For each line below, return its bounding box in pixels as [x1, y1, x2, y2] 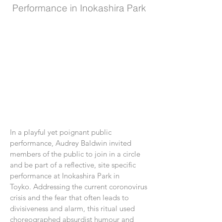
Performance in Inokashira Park [12, 2, 146, 14]
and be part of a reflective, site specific [10, 160, 136, 169]
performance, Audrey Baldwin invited [10, 138, 131, 148]
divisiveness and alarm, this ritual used [10, 204, 135, 213]
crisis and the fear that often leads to [10, 193, 129, 202]
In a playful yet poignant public [10, 127, 111, 137]
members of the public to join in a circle [10, 149, 140, 159]
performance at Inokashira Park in [10, 171, 119, 180]
